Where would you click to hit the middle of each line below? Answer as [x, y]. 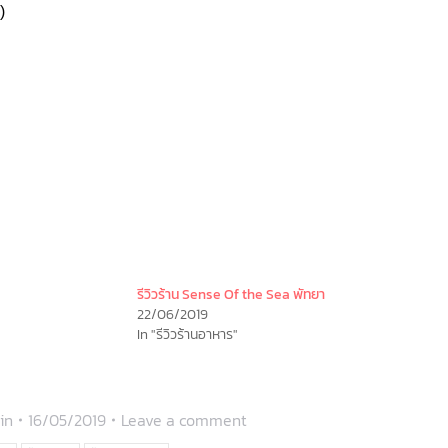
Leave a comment [184, 420]
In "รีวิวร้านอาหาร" [187, 335]
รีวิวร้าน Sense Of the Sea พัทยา [230, 295]
